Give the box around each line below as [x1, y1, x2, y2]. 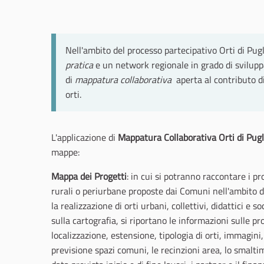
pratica [65, 58, 93, 72]
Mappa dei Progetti [51, 169, 127, 183]
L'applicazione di [51, 130, 118, 144]
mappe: [51, 145, 80, 159]
